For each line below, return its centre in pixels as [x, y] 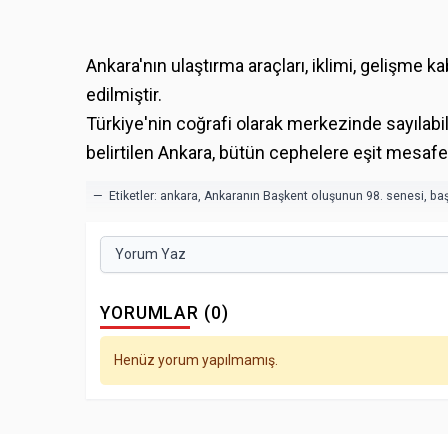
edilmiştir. [124, 94]
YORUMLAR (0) [164, 313]
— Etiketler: [126, 195]
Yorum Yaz [150, 254]
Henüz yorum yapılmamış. [196, 359]
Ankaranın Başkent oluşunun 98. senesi [314, 195]
